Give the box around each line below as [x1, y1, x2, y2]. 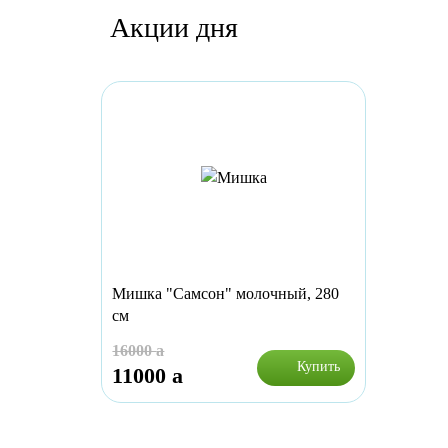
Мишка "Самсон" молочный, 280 [112, 285, 340, 303]
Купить [297, 358, 341, 374]
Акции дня [110, 12, 238, 44]
